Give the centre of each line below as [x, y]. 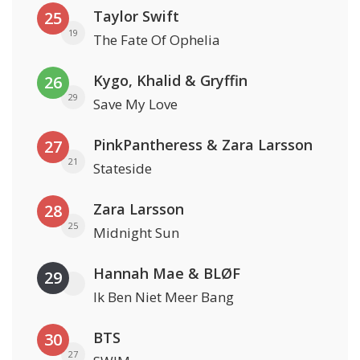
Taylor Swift [136, 16]
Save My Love [135, 104]
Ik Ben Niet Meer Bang [164, 297]
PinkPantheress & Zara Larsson [203, 145]
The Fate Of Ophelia [157, 40]
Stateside [123, 169]
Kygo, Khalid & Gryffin [170, 81]
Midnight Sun [136, 233]
